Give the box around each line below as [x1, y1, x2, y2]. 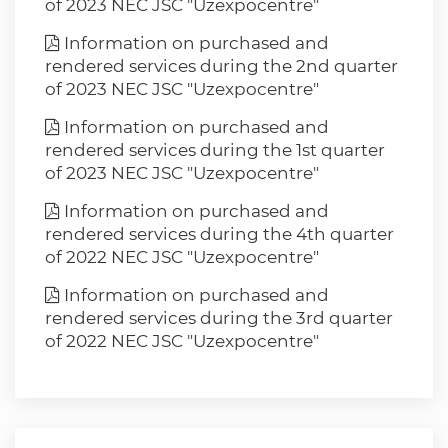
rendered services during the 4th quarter [45, 224, 394, 244]
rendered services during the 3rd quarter [45, 308, 393, 328]
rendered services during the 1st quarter [45, 140, 385, 160]
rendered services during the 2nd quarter [45, 56, 398, 76]
